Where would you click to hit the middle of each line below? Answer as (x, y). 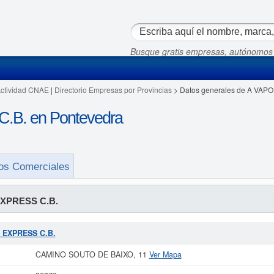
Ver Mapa (165, 254)
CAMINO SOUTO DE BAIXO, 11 (92, 254)
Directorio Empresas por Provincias (113, 90)
